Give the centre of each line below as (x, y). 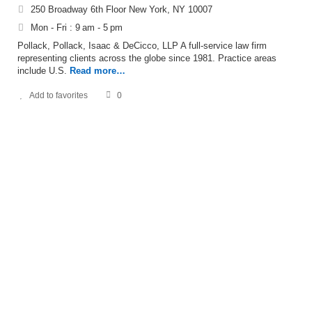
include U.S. (42, 71)
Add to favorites (58, 96)
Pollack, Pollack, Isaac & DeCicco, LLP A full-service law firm (142, 46)
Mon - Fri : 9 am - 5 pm (77, 28)
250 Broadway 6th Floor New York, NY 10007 (122, 10)
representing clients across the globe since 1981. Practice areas (147, 58)
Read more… (97, 71)
